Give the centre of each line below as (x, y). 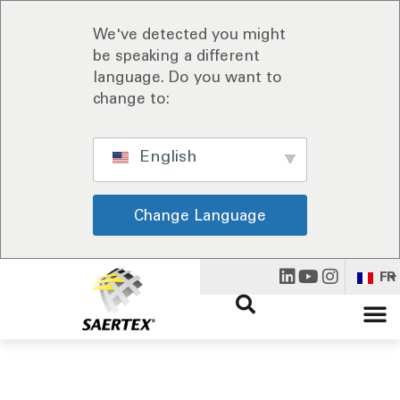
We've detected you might (189, 34)
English (166, 156)
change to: (131, 98)
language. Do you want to (187, 77)
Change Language (200, 215)
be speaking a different (176, 55)
